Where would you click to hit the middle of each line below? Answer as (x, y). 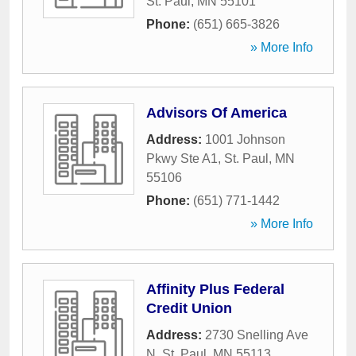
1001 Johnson (245, 139)
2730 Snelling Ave (257, 335)
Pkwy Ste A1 (182, 159)
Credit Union (189, 308)
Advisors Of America (217, 113)
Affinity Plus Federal (215, 289)
